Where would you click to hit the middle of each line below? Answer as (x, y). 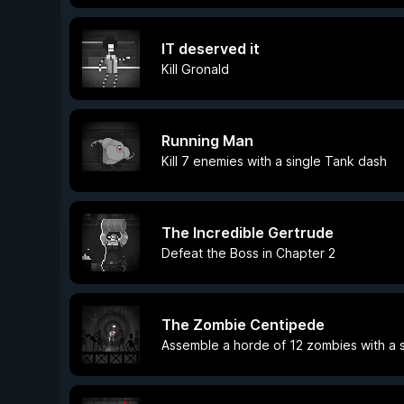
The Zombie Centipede (243, 325)
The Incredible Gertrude (248, 233)
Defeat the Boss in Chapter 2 (248, 253)
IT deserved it (211, 49)
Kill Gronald (195, 69)
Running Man (207, 141)
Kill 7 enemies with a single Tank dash (274, 161)
